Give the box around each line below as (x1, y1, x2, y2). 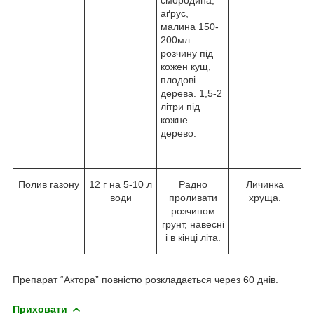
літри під (161, 100, 200, 112)
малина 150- (161, 20, 219, 32)
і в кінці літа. (165, 231, 221, 243)
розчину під (161, 47, 213, 59)
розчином (170, 205, 215, 217)
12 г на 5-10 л (89, 178, 152, 190)
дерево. (161, 127, 196, 139)
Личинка (246, 178, 284, 190)
